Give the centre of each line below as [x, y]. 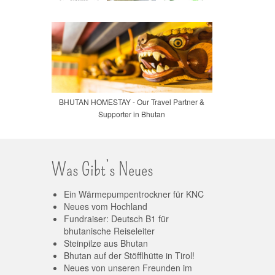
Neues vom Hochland [105, 206]
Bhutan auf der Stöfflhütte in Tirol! [129, 255]
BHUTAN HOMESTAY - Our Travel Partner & [132, 101]
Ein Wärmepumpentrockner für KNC [134, 194]
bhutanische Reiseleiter [109, 230]
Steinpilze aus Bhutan [106, 243]
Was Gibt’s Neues [102, 169]
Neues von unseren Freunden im [128, 267]
